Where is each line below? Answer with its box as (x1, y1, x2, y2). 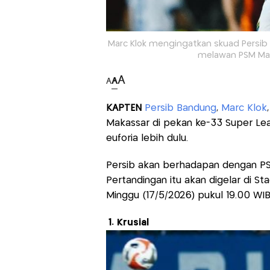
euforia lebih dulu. (105, 133, 188, 143)
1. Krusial (108, 218, 149, 227)
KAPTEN (105, 103, 145, 113)
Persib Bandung (144, 103, 216, 113)
